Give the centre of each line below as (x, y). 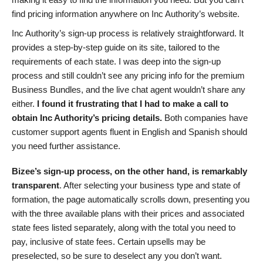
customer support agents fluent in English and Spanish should (129, 132)
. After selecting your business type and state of (150, 185)
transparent (36, 185)
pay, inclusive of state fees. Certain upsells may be (109, 241)
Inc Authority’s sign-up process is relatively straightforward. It (128, 33)
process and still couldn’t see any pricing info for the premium (128, 76)
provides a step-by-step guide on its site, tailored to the (116, 48)
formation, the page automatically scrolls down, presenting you (131, 199)
